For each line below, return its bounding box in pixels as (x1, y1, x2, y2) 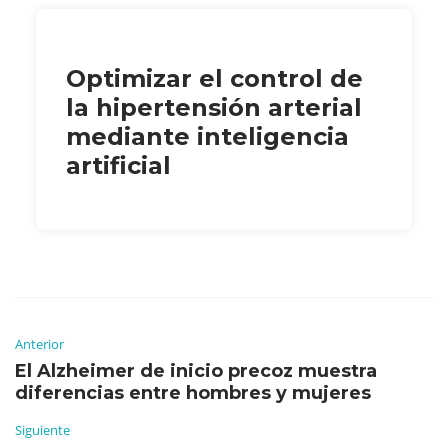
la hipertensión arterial (66, 92, 362, 122)
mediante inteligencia (66, 121, 349, 151)
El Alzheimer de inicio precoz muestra (15, 359, 377, 382)
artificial (66, 150, 171, 180)
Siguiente (15, 420, 70, 439)
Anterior (15, 334, 64, 353)
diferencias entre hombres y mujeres (15, 381, 371, 404)
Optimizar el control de (66, 63, 363, 93)
